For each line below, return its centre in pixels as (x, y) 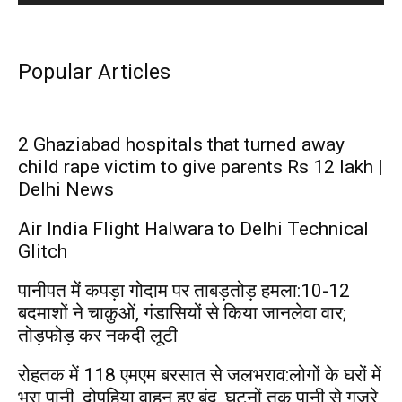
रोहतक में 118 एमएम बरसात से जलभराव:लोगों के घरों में (200, 376)
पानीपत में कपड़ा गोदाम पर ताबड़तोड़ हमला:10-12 (184, 291)
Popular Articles (94, 73)
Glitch (43, 252)
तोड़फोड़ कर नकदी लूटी (98, 336)
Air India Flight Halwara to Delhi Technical (193, 229)
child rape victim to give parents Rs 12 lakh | (201, 167)
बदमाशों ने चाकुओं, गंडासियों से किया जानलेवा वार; (182, 314)
